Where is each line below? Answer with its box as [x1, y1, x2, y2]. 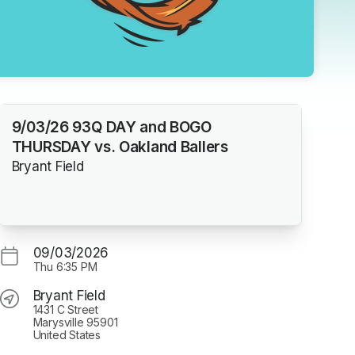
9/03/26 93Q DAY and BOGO [11, 118, 212, 137]
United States [32, 327, 101, 342]
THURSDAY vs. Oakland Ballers [11, 138, 228, 157]
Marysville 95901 [32, 315, 118, 329]
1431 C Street [32, 302, 98, 316]
